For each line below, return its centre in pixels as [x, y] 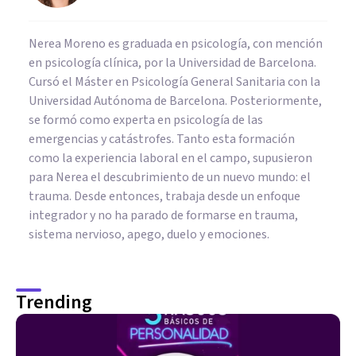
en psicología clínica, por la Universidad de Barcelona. [172, 62]
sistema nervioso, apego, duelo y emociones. [149, 234]
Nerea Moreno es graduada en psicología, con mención [176, 43]
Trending [54, 302]
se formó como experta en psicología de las [146, 120]
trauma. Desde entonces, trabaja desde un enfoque [164, 196]
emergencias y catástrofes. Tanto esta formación [162, 139]
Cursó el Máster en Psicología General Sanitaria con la [174, 81]
